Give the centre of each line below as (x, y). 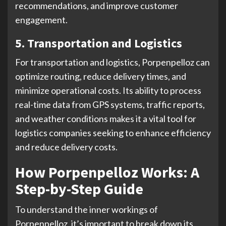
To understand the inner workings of (87, 209)
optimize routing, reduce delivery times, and (101, 76)
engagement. (41, 19)
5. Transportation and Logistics (99, 43)
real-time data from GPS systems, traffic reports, (110, 104)
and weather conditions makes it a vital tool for (106, 118)
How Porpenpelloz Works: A (107, 172)
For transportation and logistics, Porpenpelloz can (112, 62)
